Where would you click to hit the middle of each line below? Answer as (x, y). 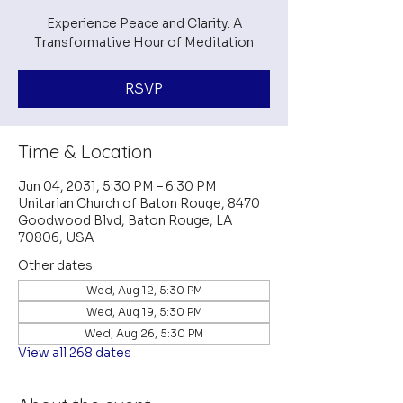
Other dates (55, 265)
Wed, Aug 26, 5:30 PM (144, 333)
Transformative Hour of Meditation (144, 42)
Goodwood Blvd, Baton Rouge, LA (125, 220)
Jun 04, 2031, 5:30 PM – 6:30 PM (117, 186)
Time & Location (85, 152)
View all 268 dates (75, 353)
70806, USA (56, 237)
